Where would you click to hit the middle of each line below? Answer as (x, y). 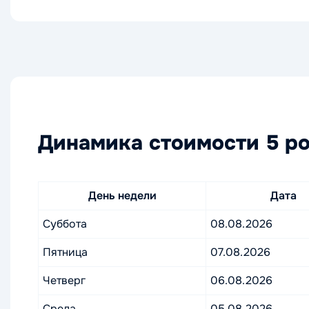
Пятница (65, 252)
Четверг (64, 280)
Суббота (65, 224)
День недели (122, 196)
